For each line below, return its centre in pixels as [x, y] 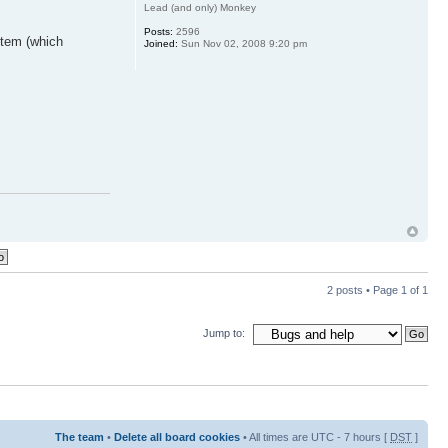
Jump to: [224, 333]
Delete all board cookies [177, 436]
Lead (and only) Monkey [199, 7]
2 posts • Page [364, 290]
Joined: [160, 43]
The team [79, 436]
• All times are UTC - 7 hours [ [315, 436]
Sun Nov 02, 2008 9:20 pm [242, 43]
